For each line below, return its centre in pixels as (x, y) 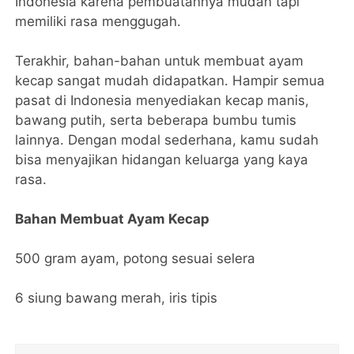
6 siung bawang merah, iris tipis (117, 298)
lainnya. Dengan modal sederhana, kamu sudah (167, 140)
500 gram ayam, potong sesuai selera (136, 259)
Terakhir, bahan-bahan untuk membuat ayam (160, 61)
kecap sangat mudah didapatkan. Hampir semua (170, 81)
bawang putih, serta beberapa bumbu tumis (156, 121)
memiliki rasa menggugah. (98, 22)
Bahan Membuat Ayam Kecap (113, 219)
